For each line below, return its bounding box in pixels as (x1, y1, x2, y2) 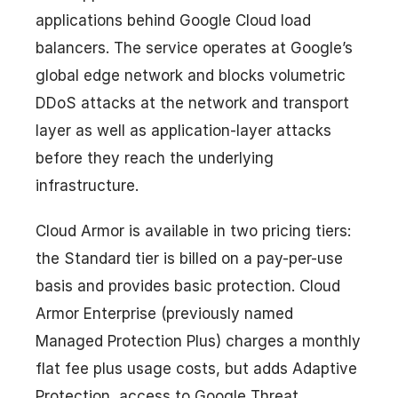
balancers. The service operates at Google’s (36, 38, 353, 57)
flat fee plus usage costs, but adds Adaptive (36, 359, 357, 378)
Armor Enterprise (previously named (36, 304, 293, 322)
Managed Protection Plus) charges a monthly (36, 331, 361, 350)
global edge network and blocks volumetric (36, 66, 346, 84)
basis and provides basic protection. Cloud (36, 276, 340, 295)
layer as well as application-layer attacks (36, 121, 331, 139)
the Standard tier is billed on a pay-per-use (36, 249, 343, 267)
